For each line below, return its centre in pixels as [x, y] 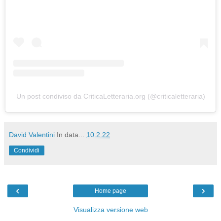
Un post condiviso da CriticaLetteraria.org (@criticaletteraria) [110, 96]
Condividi [27, 150]
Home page [110, 191]
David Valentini [32, 134]
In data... [72, 134]
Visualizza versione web [110, 209]
